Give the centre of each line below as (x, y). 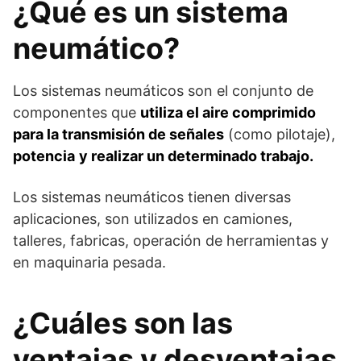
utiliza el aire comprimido (228, 112)
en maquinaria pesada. (89, 262)
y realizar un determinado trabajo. (196, 156)
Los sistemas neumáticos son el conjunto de (163, 91)
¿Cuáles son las (123, 323)
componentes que (77, 112)
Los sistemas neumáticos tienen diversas (152, 197)
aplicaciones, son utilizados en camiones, (153, 219)
